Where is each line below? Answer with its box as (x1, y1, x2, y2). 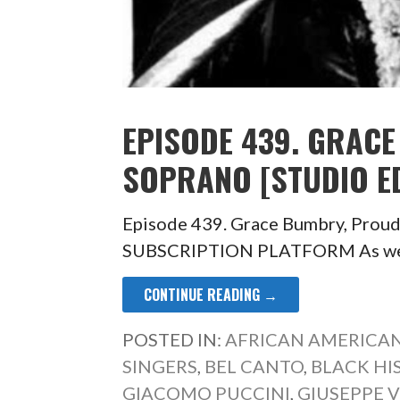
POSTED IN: (122, 328, 226, 350)
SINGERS (122, 354, 198, 377)
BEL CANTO (204, 354, 304, 377)
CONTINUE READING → (144, 283, 279, 305)
